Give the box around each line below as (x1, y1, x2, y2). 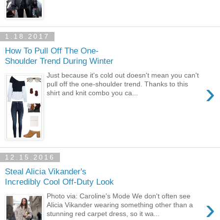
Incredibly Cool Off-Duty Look (5, 177, 114, 187)
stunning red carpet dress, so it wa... (47, 209, 160, 218)
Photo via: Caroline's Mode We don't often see (47, 192, 191, 200)
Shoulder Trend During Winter (5, 56, 113, 66)
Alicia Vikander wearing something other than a (47, 200, 193, 209)
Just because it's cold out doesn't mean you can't (47, 71, 199, 79)
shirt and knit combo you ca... (47, 88, 138, 97)
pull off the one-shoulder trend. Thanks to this (47, 80, 189, 88)
